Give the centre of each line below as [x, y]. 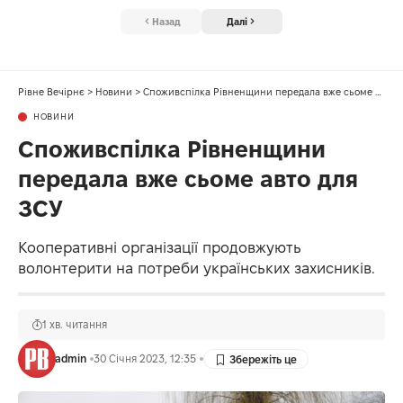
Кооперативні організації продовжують [160, 248]
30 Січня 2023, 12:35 [144, 359]
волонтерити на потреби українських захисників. [197, 269]
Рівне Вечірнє [51, 92]
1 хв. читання [75, 325]
